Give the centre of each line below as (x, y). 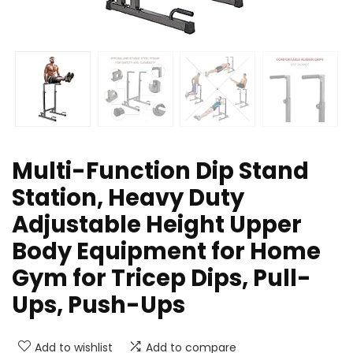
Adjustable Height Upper (157, 225)
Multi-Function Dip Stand (160, 171)
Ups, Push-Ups (98, 305)
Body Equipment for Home (166, 252)
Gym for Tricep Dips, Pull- (162, 279)
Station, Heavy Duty (128, 198)
